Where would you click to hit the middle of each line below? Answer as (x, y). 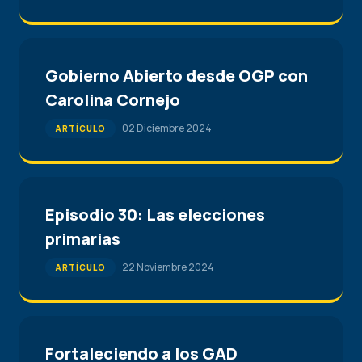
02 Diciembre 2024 (167, 128)
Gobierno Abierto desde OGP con (177, 76)
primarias (83, 239)
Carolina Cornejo (113, 100)
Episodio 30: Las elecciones (155, 215)
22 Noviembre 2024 (168, 267)
